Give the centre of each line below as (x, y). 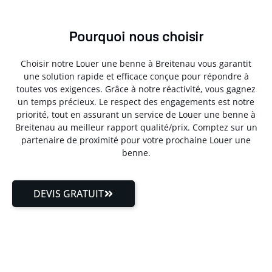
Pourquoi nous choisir (136, 36)
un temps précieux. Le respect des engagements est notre (136, 102)
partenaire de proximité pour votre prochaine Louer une (136, 140)
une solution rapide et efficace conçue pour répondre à (136, 76)
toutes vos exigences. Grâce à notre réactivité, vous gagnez (136, 89)
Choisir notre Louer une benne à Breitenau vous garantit (136, 64)
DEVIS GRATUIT (69, 193)
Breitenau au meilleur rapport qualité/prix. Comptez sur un (136, 127)
